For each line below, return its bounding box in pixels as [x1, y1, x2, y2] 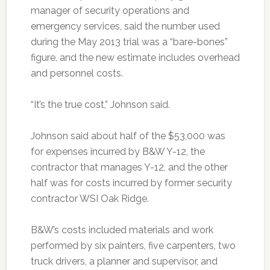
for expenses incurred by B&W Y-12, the [30, 146, 205, 157]
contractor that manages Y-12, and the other [30, 162, 228, 173]
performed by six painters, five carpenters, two [30, 240, 236, 251]
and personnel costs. [30, 67, 123, 79]
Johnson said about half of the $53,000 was [30, 130, 225, 142]
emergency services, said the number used [30, 20, 220, 32]
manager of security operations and [30, 5, 189, 16]
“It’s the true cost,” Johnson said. [30, 99, 170, 110]
